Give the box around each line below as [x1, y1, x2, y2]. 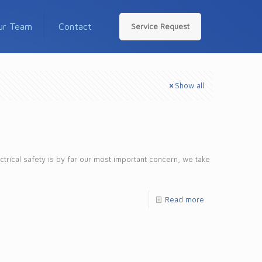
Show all [175, 81, 204, 90]
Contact [58, 21, 92, 32]
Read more [164, 195, 204, 204]
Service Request [131, 21, 189, 31]
